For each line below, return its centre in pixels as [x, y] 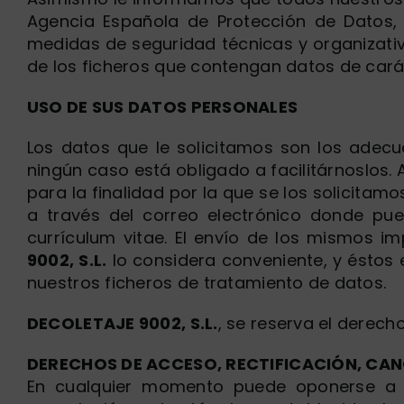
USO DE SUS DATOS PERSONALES [162, 107]
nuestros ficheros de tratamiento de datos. [207, 283]
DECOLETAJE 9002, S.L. [122, 323]
